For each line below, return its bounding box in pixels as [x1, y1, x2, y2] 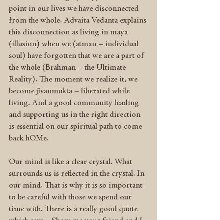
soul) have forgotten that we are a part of [9, 52, 146, 60]
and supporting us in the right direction [9, 111, 142, 119]
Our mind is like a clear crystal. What [9, 158, 134, 166]
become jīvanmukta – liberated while [9, 87, 132, 95]
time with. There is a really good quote [9, 205, 139, 213]
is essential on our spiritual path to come [9, 123, 144, 131]
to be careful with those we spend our [9, 193, 134, 201]
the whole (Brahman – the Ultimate [9, 64, 128, 72]
